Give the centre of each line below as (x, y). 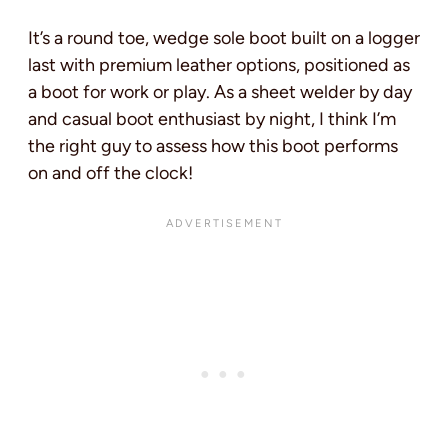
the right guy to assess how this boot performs (213, 146)
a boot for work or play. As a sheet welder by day (220, 92)
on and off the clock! (110, 173)
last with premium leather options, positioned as (219, 65)
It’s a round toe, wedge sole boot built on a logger (224, 38)
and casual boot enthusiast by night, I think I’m (212, 119)
